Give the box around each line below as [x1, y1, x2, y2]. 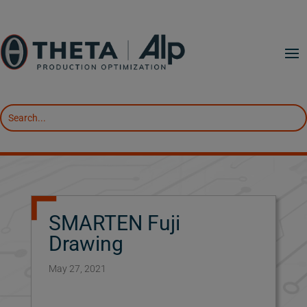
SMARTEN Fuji [48, 211, 180, 236]
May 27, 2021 [48, 263, 106, 275]
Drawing [48, 232, 123, 256]
